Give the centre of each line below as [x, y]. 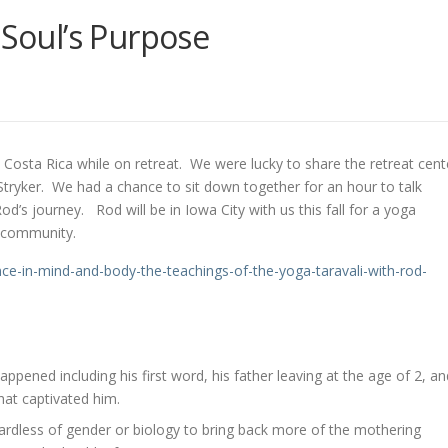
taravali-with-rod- [371, 271]
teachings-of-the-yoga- [241, 271]
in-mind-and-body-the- [94, 271]
